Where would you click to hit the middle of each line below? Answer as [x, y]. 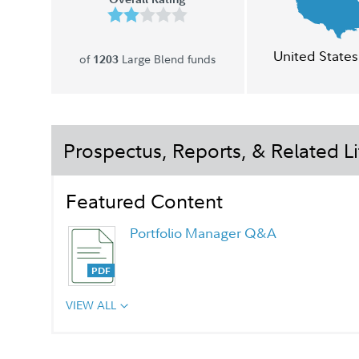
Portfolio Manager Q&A [203, 233]
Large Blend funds [167, 58]
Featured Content [144, 200]
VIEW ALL [91, 305]
